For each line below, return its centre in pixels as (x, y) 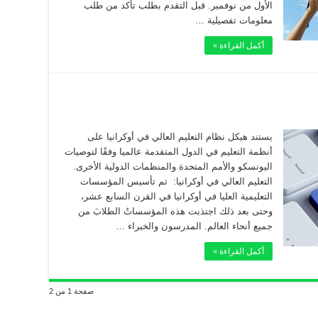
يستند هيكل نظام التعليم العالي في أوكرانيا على (180, 137)
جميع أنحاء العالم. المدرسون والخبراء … (194, 226)
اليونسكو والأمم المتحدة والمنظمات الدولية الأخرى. (173, 166)
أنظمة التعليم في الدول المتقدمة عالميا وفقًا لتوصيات (169, 152)
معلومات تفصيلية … (234, 20)
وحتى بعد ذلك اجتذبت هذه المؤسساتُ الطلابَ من (175, 211)
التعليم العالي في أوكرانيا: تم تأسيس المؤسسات (176, 181)
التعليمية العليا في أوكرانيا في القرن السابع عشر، (177, 196)
